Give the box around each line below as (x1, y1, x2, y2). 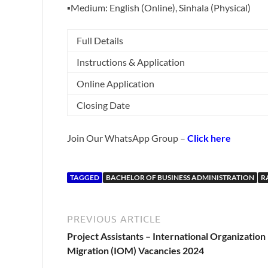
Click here (187, 132, 231, 144)
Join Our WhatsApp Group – (67, 132, 187, 144)
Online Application (77, 78, 154, 90)
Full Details (77, 35, 123, 47)
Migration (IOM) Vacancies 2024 (67, 245, 204, 257)
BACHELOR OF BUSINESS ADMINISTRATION (106, 173, 254, 182)
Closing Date (77, 99, 130, 111)
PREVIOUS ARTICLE (67, 214, 161, 225)
